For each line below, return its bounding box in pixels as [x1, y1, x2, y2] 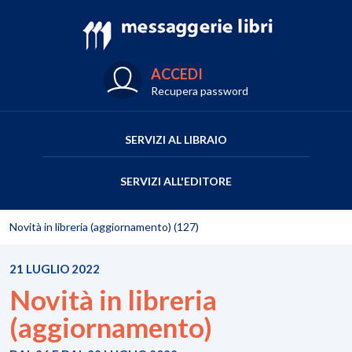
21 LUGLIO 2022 [9, 262, 100, 276]
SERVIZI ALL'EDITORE [120, 174, 232, 188]
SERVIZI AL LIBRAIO [125, 133, 227, 146]
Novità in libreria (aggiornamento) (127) [9, 220, 199, 233]
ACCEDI [151, 65, 203, 82]
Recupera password [151, 84, 248, 97]
